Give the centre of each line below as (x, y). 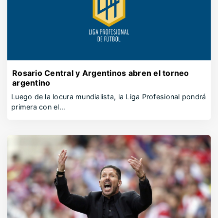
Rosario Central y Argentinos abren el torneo (101, 73)
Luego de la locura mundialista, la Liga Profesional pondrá (109, 97)
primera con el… (38, 107)
